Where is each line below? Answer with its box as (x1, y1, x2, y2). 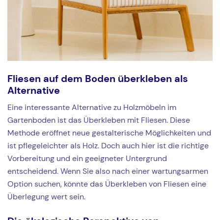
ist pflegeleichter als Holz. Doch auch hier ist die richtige (7, 140, 209, 151)
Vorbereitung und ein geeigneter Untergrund (7, 153, 167, 164)
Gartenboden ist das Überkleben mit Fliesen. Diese (7, 115, 190, 126)
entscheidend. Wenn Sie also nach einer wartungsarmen (7, 166, 208, 177)
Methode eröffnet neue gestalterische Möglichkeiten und (7, 128, 211, 138)
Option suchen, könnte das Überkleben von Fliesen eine (7, 179, 206, 190)
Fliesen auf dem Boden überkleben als (7, 72, 188, 85)
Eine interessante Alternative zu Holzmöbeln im (7, 102, 176, 113)
